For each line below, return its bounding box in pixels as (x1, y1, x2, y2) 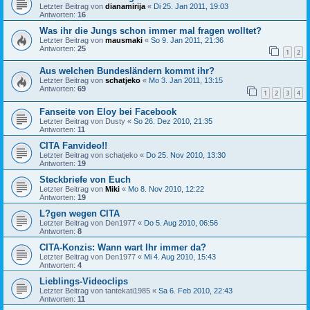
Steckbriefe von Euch (39, 174, 131, 185)
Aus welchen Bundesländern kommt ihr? (39, 66, 215, 77)
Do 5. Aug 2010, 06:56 (144, 219, 218, 228)
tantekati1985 (105, 286, 150, 295)
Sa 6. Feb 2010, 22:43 (158, 286, 232, 295)
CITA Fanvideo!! (39, 140, 107, 152)
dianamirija (105, 1, 147, 10)
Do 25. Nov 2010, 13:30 (146, 151, 226, 160)
